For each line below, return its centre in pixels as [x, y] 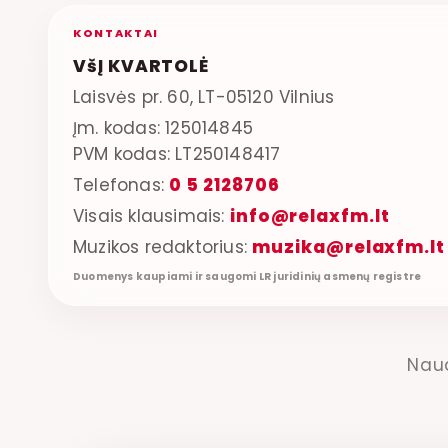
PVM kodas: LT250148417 [177, 153]
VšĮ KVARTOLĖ [141, 65]
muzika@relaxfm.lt [349, 246]
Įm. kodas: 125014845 [163, 127]
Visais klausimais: [151, 215]
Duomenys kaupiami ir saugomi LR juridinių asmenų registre [247, 276]
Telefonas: [121, 184]
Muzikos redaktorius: [163, 246]
